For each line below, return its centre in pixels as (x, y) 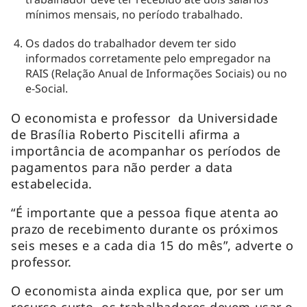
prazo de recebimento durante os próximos (145, 229)
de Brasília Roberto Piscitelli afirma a (126, 134)
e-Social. (46, 88)
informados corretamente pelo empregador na (148, 58)
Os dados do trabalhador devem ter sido (131, 43)
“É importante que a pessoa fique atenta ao (145, 212)
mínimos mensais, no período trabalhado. (135, 14)
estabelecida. (54, 183)
